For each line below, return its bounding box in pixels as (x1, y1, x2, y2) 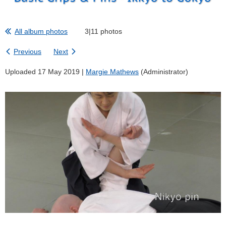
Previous (14, 47, 41, 55)
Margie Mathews (86, 67, 139, 76)
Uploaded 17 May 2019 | (5, 67, 84, 76)
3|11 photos (85, 27, 122, 35)
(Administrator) (139, 67, 188, 76)
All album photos (15, 27, 68, 35)
